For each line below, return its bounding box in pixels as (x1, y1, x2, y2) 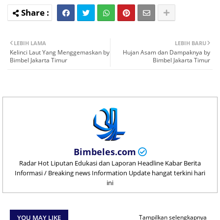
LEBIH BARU (175, 39, 206, 47)
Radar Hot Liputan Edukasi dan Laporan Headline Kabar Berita (19, 158, 201, 167)
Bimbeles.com (73, 145, 136, 158)
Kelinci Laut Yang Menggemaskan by (10, 48, 110, 56)
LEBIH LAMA (14, 39, 46, 47)
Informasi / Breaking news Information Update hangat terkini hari (15, 168, 205, 177)
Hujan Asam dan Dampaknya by (123, 48, 210, 56)
